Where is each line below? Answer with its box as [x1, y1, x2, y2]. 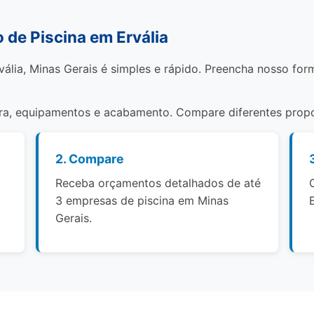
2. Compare [55, 151, 125, 166]
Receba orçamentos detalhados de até [55, 176, 261, 190]
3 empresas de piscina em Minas [55, 193, 229, 207]
